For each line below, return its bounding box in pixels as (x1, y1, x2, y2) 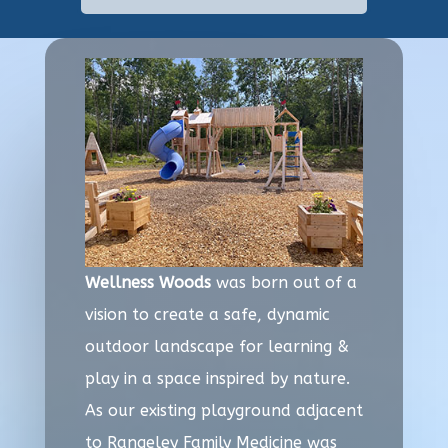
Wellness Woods (84, 272, 211, 292)
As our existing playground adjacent (84, 400, 363, 420)
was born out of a (210, 272, 357, 292)
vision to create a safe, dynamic (84, 304, 330, 324)
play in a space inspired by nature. (84, 368, 350, 388)
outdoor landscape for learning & (84, 336, 349, 356)
